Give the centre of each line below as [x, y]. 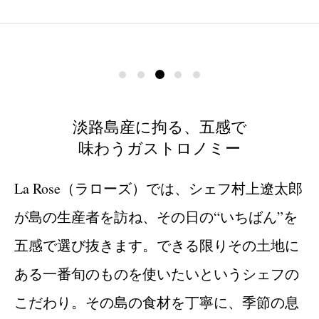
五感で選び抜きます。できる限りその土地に [157, 245]
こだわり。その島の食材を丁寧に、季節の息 [157, 302]
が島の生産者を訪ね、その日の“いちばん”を [156, 216]
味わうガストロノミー [159, 147]
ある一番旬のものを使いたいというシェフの [157, 273]
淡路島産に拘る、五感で [159, 126]
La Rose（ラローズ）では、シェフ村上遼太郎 [158, 188]
